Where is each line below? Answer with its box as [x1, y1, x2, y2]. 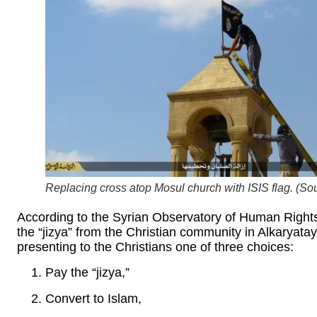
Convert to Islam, [45, 291, 142, 306]
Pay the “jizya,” [45, 265, 129, 279]
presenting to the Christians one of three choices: [17, 240, 294, 255]
